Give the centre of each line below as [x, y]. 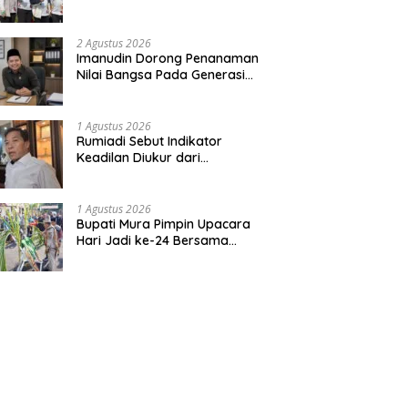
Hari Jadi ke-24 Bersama [153, 240]
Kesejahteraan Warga [144, 173]
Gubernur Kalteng [131, 256]
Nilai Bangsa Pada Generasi [161, 74]
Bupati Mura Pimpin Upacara [164, 224]
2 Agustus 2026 [114, 43]
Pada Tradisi [115, 24]
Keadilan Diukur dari [139, 157]
